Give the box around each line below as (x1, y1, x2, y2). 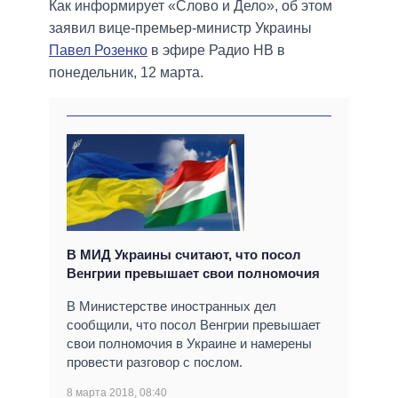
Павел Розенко (49, 43, 147, 59)
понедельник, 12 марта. (49, 65, 203, 81)
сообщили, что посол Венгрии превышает (67, 316, 321, 332)
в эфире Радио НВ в (147, 43, 285, 59)
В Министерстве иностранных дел (67, 298, 276, 314)
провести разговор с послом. (67, 354, 243, 370)
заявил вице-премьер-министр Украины (49, 20, 312, 36)
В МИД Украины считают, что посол (67, 246, 301, 262)
